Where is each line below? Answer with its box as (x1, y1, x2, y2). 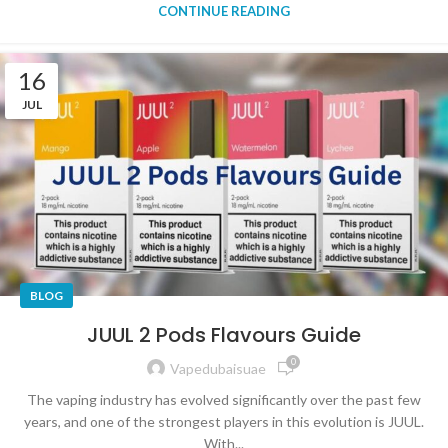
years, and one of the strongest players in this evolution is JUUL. (24, 412, 424, 430)
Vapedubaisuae (170, 360, 266, 378)
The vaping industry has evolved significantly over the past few (27, 390, 421, 408)
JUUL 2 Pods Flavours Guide (87, 320, 361, 349)
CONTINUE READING (158, 3, 290, 20)
